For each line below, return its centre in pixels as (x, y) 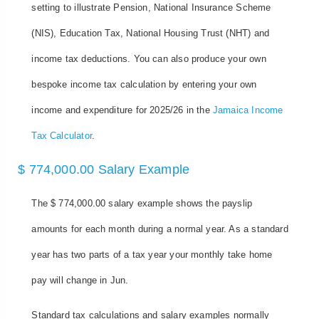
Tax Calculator (62, 136)
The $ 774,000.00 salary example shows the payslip (142, 203)
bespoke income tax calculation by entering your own (144, 85)
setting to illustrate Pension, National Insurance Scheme (151, 8)
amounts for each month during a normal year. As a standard (160, 229)
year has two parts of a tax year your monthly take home (152, 254)
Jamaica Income (248, 110)
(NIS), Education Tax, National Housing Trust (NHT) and (151, 33)
